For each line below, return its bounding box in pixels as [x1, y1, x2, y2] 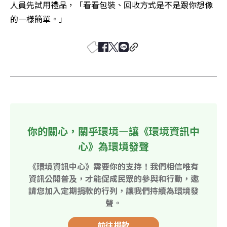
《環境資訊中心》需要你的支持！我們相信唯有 [28, 160, 199, 173]
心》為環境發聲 [78, 139, 149, 154]
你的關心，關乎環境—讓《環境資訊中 [27, 124, 200, 139]
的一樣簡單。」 [10, 13, 67, 25]
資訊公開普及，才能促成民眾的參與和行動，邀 [28, 172, 199, 185]
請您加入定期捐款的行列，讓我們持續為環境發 [28, 184, 199, 197]
